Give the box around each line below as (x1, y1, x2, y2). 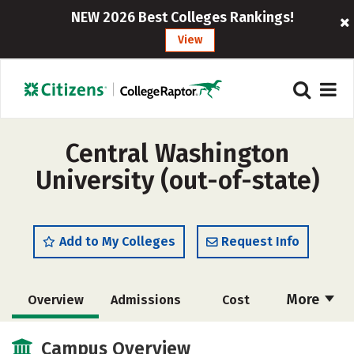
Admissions (110, 292, 181, 307)
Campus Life (198, 329, 271, 344)
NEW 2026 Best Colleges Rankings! (70, 9, 294, 26)
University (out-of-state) (35, 165, 319, 195)
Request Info (221, 234, 299, 249)
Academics (23, 329, 88, 344)
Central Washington (65, 138, 289, 168)
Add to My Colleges (59, 234, 175, 249)
